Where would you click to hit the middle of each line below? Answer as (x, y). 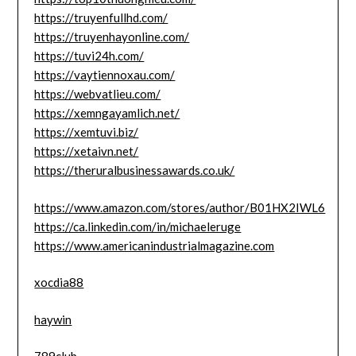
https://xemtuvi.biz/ (87, 132)
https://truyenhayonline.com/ (112, 37)
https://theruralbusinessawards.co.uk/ (135, 170)
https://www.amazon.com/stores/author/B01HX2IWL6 (180, 207)
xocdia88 (59, 282)
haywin (53, 319)
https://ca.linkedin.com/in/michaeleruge (138, 226)
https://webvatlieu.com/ (98, 94)
